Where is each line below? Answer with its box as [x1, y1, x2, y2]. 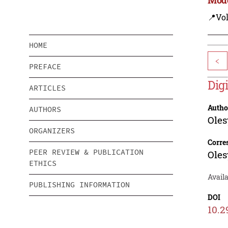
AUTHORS [29, 104, 61, 115]
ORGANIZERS [29, 126, 75, 136]
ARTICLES [29, 83, 66, 93]
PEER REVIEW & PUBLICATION [29, 147, 144, 157]
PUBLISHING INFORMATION [29, 180, 130, 190]
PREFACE [29, 62, 61, 72]
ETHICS [29, 158, 56, 168]
